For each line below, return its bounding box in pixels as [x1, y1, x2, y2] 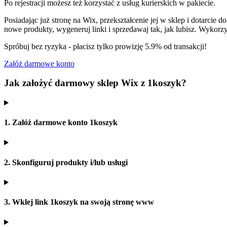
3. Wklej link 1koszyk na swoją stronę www [4, 198, 154, 207]
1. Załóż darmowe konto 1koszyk [4, 118, 118, 127]
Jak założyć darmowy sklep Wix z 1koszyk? [4, 78, 186, 89]
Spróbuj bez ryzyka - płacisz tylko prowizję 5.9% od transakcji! [4, 42, 207, 51]
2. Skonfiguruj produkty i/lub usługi [4, 158, 128, 167]
